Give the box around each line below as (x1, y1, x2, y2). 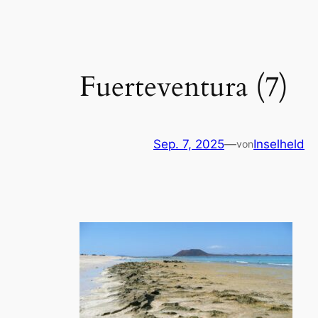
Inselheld (253, 136, 305, 151)
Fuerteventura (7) (79, 67, 288, 106)
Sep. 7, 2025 (153, 136, 224, 151)
